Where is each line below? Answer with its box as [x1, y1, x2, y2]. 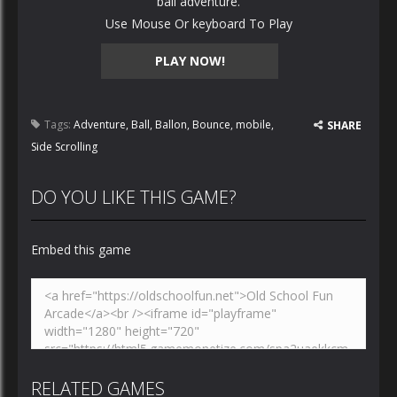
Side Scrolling [31, 139, 97, 154]
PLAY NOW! [154, 52, 225, 69]
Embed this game [31, 241, 131, 258]
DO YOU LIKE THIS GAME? [31, 185, 237, 209]
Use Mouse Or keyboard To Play [105, 15, 292, 32]
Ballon [155, 117, 187, 132]
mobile [236, 117, 271, 132]
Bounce [192, 117, 230, 132]
